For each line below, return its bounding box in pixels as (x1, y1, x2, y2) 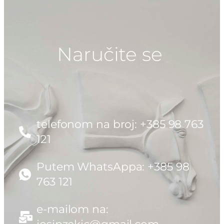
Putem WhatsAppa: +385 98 (36, 160, 189, 174)
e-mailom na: (36, 202, 108, 216)
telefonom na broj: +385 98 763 (36, 117, 203, 131)
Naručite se (56, 42, 162, 66)
